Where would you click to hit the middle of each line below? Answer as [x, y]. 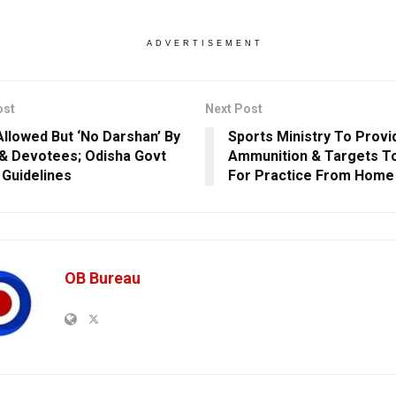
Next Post [233, 108]
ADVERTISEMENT [205, 43]
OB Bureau [103, 278]
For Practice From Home [311, 175]
